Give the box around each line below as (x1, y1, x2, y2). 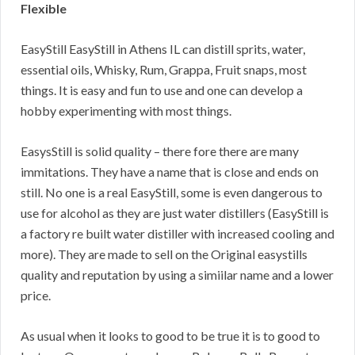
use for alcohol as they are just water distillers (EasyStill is (21, 205, 329, 221)
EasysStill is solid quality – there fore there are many (21, 143, 299, 159)
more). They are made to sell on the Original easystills (21, 246, 307, 262)
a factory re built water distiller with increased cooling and (21, 226, 334, 242)
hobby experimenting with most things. (21, 103, 231, 119)
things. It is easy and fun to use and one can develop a (21, 82, 303, 98)
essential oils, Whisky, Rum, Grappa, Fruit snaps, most (21, 62, 307, 78)
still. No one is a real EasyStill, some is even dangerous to (21, 185, 323, 200)
